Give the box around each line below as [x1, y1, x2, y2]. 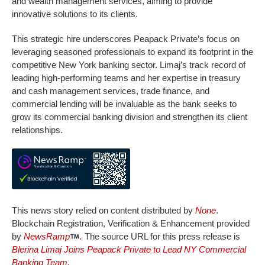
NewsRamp [24, 231, 70, 242]
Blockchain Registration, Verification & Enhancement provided [12, 218, 250, 229]
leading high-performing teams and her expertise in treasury [12, 73, 241, 83]
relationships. [12, 125, 63, 135]
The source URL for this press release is [82, 231, 241, 242]
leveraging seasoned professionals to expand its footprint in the [12, 47, 253, 57]
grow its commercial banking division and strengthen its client [12, 112, 247, 122]
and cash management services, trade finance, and [12, 86, 209, 96]
